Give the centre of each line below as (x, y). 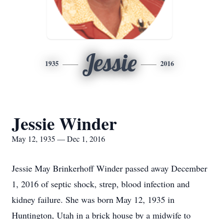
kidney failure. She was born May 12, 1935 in (93, 199)
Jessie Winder (64, 123)
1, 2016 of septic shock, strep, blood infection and (101, 184)
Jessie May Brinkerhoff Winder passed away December (109, 168)
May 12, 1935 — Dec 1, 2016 (58, 139)
